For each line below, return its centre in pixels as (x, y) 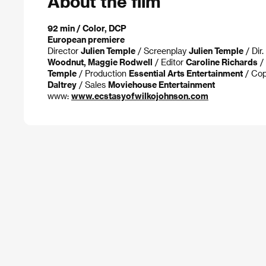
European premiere (86, 40)
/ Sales (92, 85)
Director (64, 51)
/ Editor (169, 62)
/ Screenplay (162, 51)
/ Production (103, 74)
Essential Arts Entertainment (186, 74)
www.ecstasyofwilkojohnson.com (140, 96)
